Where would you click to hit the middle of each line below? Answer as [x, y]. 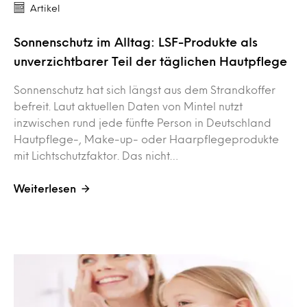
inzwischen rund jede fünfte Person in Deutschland [143, 123]
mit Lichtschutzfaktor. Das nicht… [96, 156]
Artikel [45, 8]
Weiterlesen [45, 188]
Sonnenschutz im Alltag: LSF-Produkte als [136, 42]
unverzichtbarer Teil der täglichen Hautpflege [150, 61]
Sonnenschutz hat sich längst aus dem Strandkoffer [145, 90]
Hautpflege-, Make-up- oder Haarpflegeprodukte [146, 139]
